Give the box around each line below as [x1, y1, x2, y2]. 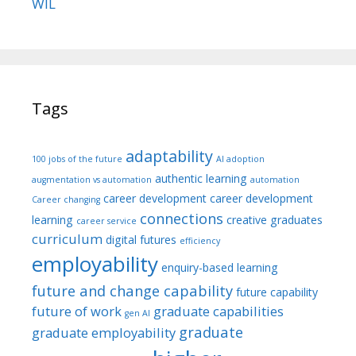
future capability [236, 284, 318, 300]
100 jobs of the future [32, 153, 122, 164]
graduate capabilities [153, 302, 284, 320]
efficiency [180, 235, 220, 246]
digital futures [106, 232, 176, 247]
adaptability [126, 145, 213, 167]
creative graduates [226, 212, 323, 227]
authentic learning [155, 171, 247, 186]
